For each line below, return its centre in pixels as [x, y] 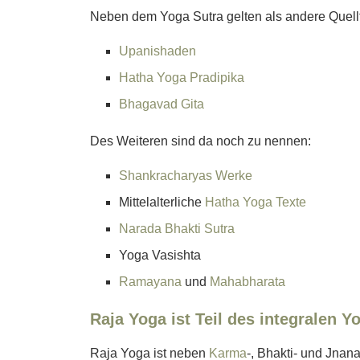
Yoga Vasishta [160, 256]
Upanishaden [157, 51]
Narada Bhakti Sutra [177, 229]
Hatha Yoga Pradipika [182, 78]
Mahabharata [247, 282]
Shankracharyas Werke [186, 176]
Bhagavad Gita [162, 104]
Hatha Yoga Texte [256, 202]
